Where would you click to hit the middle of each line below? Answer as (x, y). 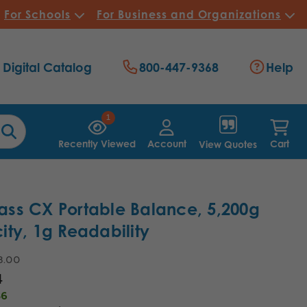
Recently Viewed (97, 143)
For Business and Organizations (189, 14)
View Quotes (228, 144)
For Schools (37, 14)
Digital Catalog (47, 67)
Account (167, 143)
